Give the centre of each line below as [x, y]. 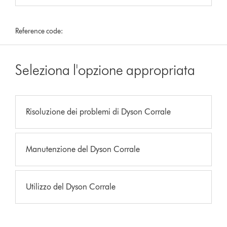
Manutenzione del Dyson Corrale [83, 149]
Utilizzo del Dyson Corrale [71, 186]
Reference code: [39, 31]
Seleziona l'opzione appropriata [105, 70]
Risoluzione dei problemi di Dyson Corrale [99, 111]
